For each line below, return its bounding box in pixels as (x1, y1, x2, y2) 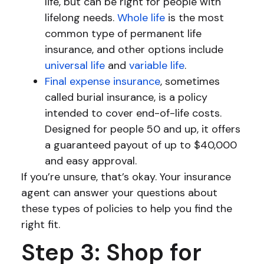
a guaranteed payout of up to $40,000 (44, 137, 237, 152)
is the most (164, 10, 224, 25)
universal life (44, 58, 105, 72)
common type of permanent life (44, 26, 202, 41)
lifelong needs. (44, 10, 117, 25)
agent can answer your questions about (21, 185, 217, 200)
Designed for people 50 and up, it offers (44, 121, 240, 136)
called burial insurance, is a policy (44, 90, 207, 104)
